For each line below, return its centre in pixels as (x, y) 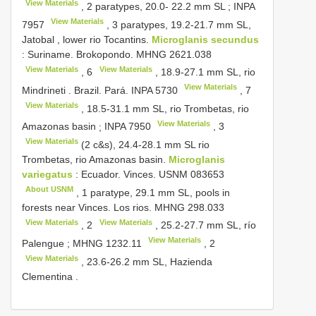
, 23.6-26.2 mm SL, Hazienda (146, 261)
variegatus (47, 175)
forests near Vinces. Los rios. (88, 207)
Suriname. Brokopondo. (82, 54)
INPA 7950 (128, 127)
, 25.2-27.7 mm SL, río (204, 225)
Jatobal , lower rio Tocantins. (87, 39)
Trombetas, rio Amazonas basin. (95, 160)
